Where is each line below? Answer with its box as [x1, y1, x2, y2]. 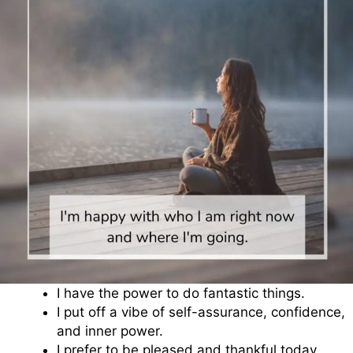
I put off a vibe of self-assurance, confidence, [57, 304, 345, 321]
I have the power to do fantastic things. [57, 285, 305, 302]
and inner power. [57, 323, 163, 340]
